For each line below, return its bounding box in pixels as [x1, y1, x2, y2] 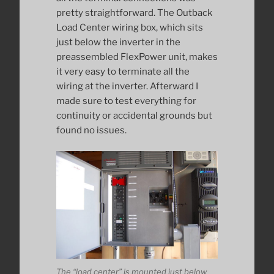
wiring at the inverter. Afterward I [56, 80, 198, 92]
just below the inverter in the [56, 36, 180, 48]
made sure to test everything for [56, 95, 196, 106]
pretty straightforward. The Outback [56, 7, 212, 18]
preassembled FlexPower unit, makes [56, 51, 218, 62]
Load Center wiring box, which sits [56, 21, 203, 33]
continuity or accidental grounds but [56, 109, 212, 121]
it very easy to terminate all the [56, 65, 190, 77]
